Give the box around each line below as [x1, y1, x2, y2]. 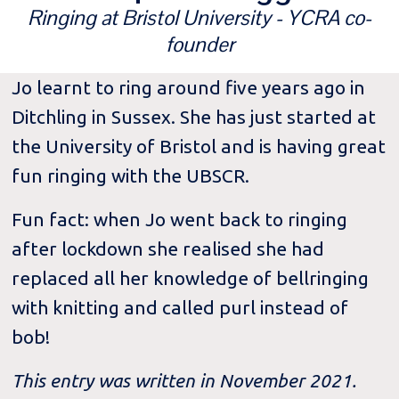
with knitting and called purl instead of [12, 297, 349, 319]
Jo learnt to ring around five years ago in [12, 77, 366, 99]
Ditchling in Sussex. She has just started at [12, 106, 377, 128]
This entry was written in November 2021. [12, 369, 357, 391]
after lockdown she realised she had [12, 238, 325, 260]
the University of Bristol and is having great [12, 135, 387, 158]
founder [165, 31, 234, 59]
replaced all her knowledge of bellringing [12, 267, 370, 289]
